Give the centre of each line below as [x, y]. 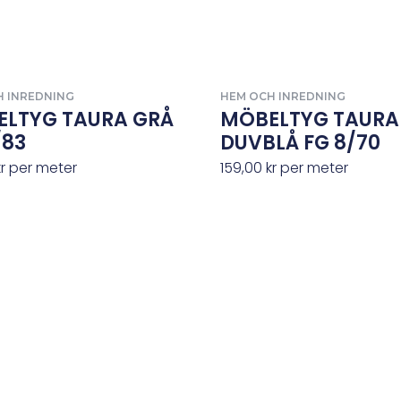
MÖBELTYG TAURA [309, 119]
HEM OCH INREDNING [282, 96]
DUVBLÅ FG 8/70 [300, 142]
